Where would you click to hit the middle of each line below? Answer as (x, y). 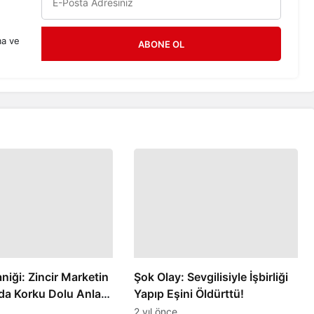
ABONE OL (161, 45)
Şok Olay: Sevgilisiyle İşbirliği (211, 277)
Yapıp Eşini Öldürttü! (189, 294)
